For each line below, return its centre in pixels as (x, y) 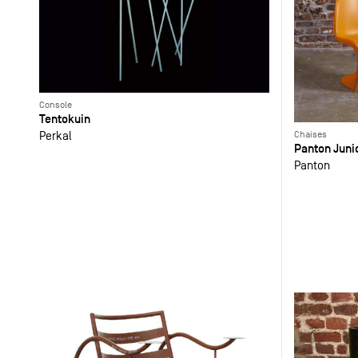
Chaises (310, 134)
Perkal (55, 136)
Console (55, 105)
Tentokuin (64, 119)
